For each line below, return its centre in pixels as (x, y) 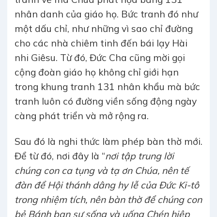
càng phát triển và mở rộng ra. (82, 116)
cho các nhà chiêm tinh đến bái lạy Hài (101, 43)
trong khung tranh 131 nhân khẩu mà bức (107, 87)
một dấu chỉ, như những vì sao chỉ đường (104, 29)
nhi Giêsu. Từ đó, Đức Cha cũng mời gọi (100, 58)
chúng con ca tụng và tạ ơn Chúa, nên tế (102, 170)
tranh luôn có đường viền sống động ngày (106, 101)
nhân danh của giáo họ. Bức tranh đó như (106, 14)
